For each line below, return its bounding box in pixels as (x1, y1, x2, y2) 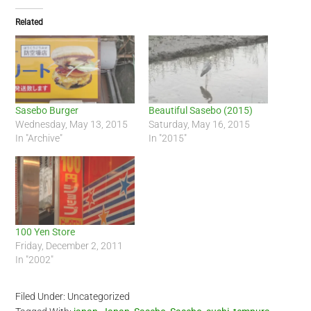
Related (15, 17, 44, 28)
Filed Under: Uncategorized (15, 290, 131, 302)
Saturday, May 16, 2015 (149, 119, 250, 131)
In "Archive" (15, 133, 63, 144)
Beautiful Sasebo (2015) (149, 105, 253, 117)
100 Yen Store (15, 226, 76, 237)
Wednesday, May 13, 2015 (15, 119, 128, 131)
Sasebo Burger (15, 105, 79, 117)
